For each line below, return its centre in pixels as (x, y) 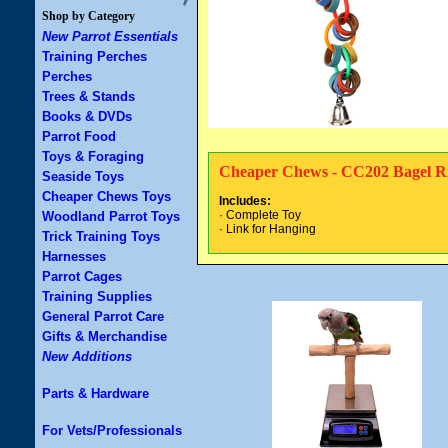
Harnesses (74, 256)
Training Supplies (97, 296)
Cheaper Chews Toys (106, 196)
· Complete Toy (260, 215)
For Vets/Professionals (112, 430)
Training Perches (94, 56)
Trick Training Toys (101, 236)
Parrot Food (79, 136)
